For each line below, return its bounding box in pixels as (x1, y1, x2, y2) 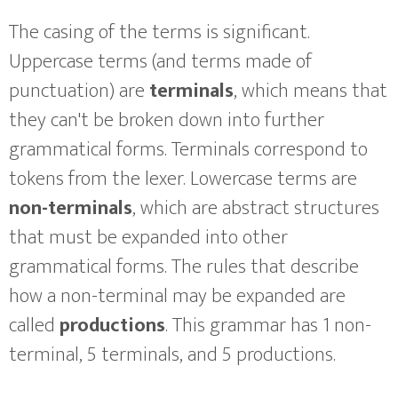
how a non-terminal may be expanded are (9, 279, 346, 313)
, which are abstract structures (132, 191, 379, 225)
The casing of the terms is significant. (9, 15, 310, 49)
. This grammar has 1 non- (165, 308, 371, 342)
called (9, 308, 60, 342)
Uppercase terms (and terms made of (9, 44, 312, 78)
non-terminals (9, 191, 132, 225)
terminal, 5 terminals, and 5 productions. (9, 338, 336, 371)
